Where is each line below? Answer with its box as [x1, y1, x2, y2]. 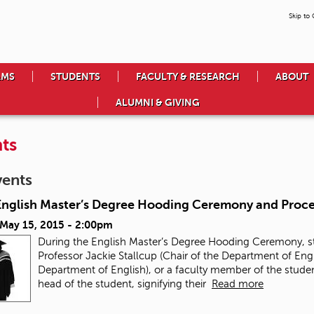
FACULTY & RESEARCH [136, 71, 240, 83]
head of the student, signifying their [38, 278, 212, 290]
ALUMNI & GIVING [115, 97, 200, 109]
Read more [212, 278, 264, 290]
